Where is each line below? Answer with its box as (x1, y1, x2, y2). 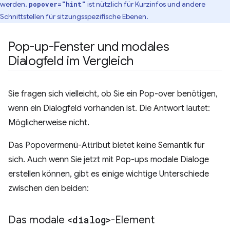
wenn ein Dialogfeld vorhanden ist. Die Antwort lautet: (8, 103, 210, 113)
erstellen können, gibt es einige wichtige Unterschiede (8, 169, 209, 179)
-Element (111, 214, 155, 226)
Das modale (8, 214, 67, 226)
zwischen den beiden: (8, 183, 89, 194)
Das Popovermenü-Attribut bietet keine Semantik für (8, 140, 205, 150)
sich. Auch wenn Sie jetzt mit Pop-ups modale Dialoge (8, 155, 209, 165)
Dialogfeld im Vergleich (8, 53, 133, 69)
